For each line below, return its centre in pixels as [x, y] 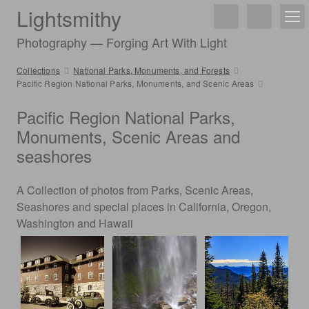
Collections [38, 70]
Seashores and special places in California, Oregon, [144, 207]
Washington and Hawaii [75, 223]
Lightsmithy [69, 18]
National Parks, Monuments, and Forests [152, 70]
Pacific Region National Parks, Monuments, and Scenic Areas [136, 83]
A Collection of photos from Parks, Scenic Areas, [135, 190]
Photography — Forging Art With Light [122, 42]
